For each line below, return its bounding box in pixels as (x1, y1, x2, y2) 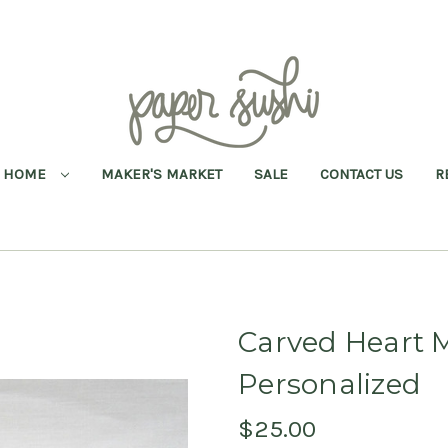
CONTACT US (319, 164, 403, 183)
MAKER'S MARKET (100, 164, 222, 183)
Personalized (238, 366, 421, 401)
